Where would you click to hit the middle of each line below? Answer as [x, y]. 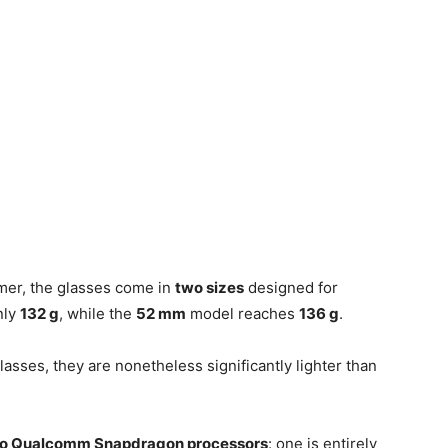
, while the [97, 313]
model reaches [242, 313]
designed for [291, 287]
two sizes [209, 287]
